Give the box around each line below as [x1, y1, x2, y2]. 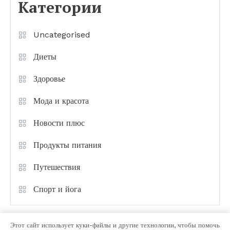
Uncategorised [33, 29, 90, 40]
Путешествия [33, 162, 80, 172]
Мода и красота [33, 95, 89, 106]
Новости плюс [33, 118, 85, 128]
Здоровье [33, 73, 65, 84]
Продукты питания [33, 140, 101, 150]
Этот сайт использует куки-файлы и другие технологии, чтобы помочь [10, 221, 220, 229]
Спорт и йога [33, 184, 81, 194]
